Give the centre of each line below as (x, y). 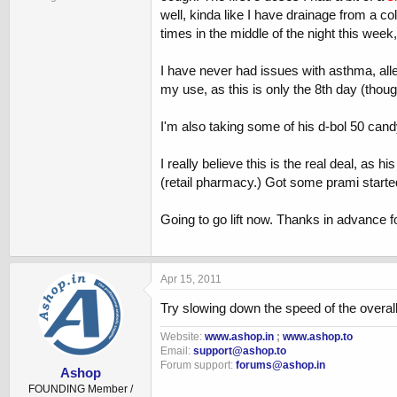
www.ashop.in (239, 336)
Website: (183, 336)
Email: (177, 350)
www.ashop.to (318, 336)
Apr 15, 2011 (191, 279)
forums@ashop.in (280, 365)
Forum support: (198, 365)
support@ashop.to (240, 350)
